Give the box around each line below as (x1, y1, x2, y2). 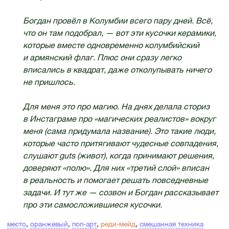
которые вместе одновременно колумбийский (22, 40, 199, 50)
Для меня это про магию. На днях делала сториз (22, 102, 210, 111)
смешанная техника (139, 219, 203, 228)
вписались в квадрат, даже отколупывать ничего (22, 65, 212, 75)
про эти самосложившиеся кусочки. (22, 200, 162, 210)
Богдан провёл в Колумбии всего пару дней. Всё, (22, 16, 213, 26)
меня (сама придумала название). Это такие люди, (22, 126, 216, 136)
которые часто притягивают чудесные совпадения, (22, 139, 218, 148)
